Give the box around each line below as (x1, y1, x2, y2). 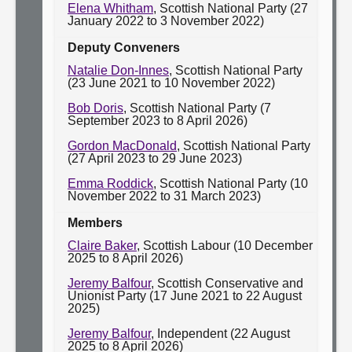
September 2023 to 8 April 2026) (68, 114, 247, 127)
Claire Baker (68, 239, 137, 252)
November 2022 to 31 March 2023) (68, 189, 261, 203)
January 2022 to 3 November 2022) (68, 14, 264, 27)
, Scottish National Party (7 (123, 101, 271, 115)
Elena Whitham (68, 2, 153, 15)
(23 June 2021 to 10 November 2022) (68, 76, 275, 90)
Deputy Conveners (68, 41, 180, 54)
